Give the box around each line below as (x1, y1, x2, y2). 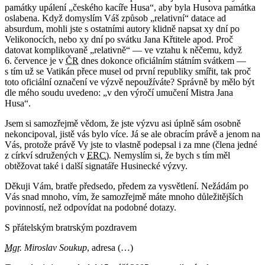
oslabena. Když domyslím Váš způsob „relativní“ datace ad (5, 13, 226, 24)
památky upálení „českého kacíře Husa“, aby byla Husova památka (5, 2, 256, 13)
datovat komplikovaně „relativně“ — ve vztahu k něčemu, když (5, 45, 242, 56)
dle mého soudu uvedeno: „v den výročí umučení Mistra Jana (5, 88, 233, 98)
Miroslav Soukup (22, 243, 87, 253)
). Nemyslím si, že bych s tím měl (106, 150, 230, 161)
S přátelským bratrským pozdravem (5, 222, 137, 233)
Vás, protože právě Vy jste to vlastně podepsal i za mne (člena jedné (5, 140, 257, 150)
